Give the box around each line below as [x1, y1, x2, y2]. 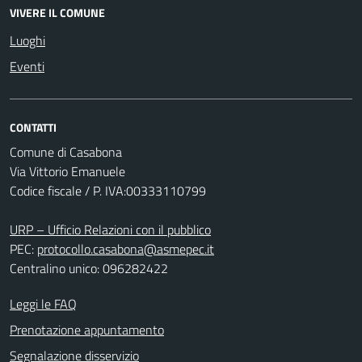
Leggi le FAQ [10, 294, 77, 314]
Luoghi [10, 31, 45, 50]
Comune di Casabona [10, 142, 122, 162]
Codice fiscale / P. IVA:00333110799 [10, 181, 206, 200]
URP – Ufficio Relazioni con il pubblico [10, 220, 211, 239]
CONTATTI [10, 119, 57, 136]
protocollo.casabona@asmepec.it [37, 239, 214, 259]
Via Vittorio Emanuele [10, 162, 125, 181]
